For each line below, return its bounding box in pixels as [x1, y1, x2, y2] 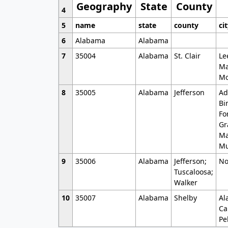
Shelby [174, 192, 197, 203]
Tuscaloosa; [174, 166, 213, 177]
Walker [174, 177, 197, 187]
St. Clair [174, 50, 201, 61]
